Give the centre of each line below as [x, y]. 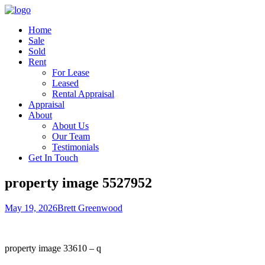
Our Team [71, 136]
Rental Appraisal [83, 94]
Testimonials [75, 147]
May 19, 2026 [31, 208]
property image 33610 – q [53, 248]
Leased [65, 83]
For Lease [71, 72]
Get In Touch [53, 158]
